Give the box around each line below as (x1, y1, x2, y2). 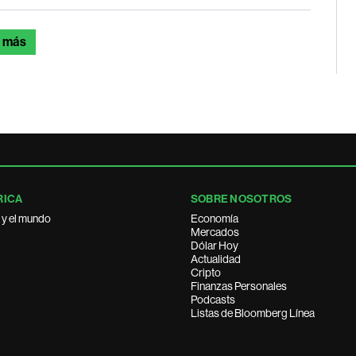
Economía (191, 212, 238, 225)
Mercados (191, 226, 239, 238)
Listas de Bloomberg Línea (191, 307, 315, 319)
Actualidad (191, 253, 241, 265)
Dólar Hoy (191, 239, 238, 252)
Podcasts (191, 293, 235, 306)
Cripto (191, 266, 221, 279)
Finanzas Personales (191, 280, 287, 292)
